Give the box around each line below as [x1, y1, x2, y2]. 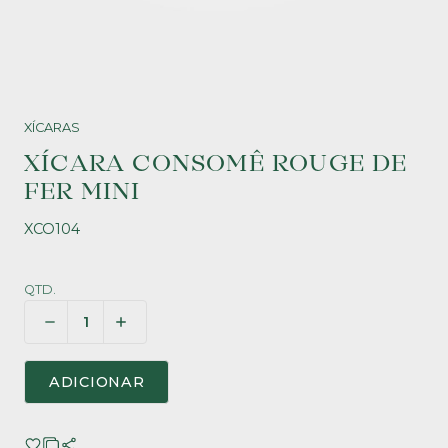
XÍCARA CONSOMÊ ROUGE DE [24, 149, 408, 179]
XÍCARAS [24, 120, 80, 135]
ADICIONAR [49, 373, 145, 391]
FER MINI [24, 177, 141, 207]
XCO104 [24, 220, 80, 238]
